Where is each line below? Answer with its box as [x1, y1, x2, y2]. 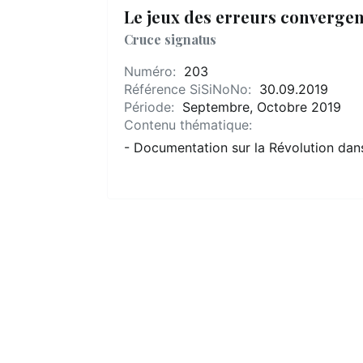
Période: [124, 99, 178, 115]
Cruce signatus [124, 31, 216, 48]
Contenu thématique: [124, 117, 252, 133]
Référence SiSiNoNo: [124, 81, 255, 97]
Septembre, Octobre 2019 [178, 99, 341, 115]
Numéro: [124, 63, 180, 79]
